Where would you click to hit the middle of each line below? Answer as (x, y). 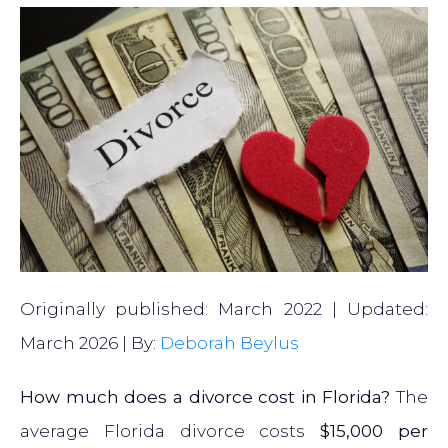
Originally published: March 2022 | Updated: (224, 309)
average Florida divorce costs (170, 431)
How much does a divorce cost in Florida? (205, 397)
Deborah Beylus (229, 343)
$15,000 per (374, 431)
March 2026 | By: (90, 343)
